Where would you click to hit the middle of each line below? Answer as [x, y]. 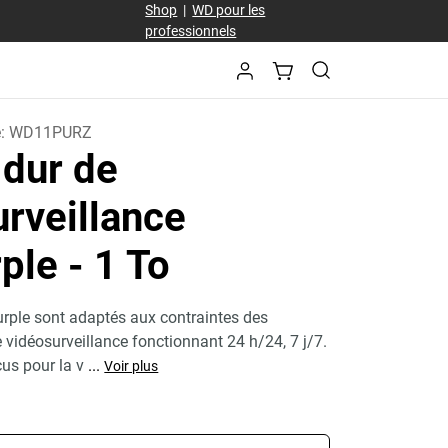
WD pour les [229, 10]
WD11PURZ [51, 132]
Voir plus [131, 366]
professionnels [191, 31]
